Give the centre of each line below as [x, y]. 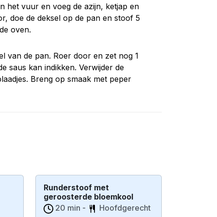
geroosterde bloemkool [88, 197]
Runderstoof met [76, 187]
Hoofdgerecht [125, 208]
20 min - [70, 208]
